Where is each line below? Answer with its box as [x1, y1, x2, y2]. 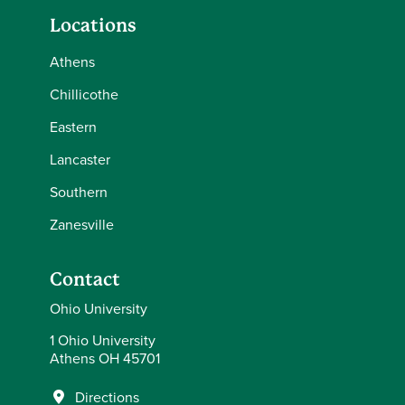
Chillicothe [50, 83, 118, 104]
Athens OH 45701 [50, 347, 160, 368]
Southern [50, 181, 108, 202]
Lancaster [50, 148, 110, 169]
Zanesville [50, 213, 114, 234]
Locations [50, 14, 137, 36]
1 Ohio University [50, 329, 155, 350]
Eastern [50, 116, 97, 137]
